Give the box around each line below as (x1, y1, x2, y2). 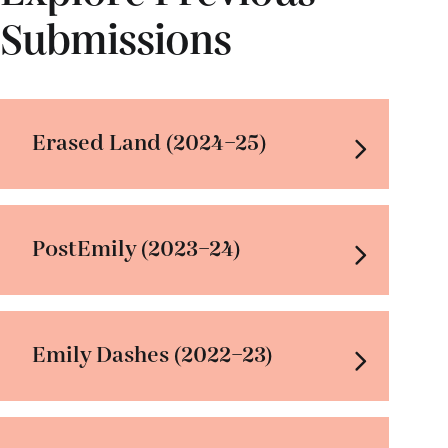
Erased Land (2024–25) (32, 127, 266, 159)
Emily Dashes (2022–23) (32, 339, 272, 371)
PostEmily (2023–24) (32, 233, 240, 265)
